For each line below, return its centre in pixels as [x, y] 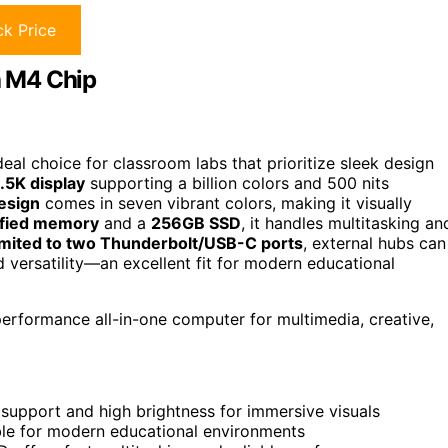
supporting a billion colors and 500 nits [237, 183]
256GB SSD [196, 223]
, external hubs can [374, 243]
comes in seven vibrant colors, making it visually [226, 203]
